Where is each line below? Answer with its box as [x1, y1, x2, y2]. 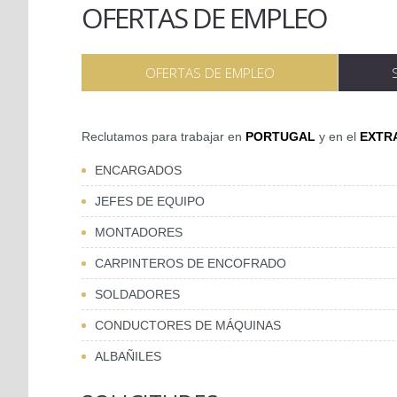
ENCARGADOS [95, 163, 182, 177]
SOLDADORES [95, 287, 180, 301]
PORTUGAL [245, 129, 315, 144]
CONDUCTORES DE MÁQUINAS [95, 318, 281, 332]
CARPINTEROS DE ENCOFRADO [95, 256, 286, 270]
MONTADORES [95, 225, 183, 239]
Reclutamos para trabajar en [82, 129, 245, 144]
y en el [315, 129, 360, 144]
